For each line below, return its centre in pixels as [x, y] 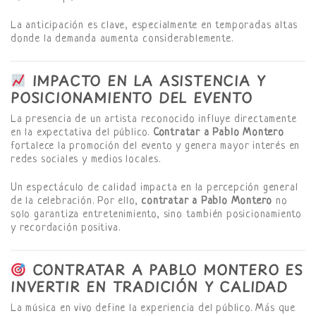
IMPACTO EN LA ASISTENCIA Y [146, 80]
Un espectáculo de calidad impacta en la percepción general [154, 188]
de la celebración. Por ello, [76, 201]
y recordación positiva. [66, 228]
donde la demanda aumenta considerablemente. [122, 39]
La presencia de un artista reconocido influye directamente [154, 120]
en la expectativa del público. [82, 133]
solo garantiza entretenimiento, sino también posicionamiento [156, 215]
